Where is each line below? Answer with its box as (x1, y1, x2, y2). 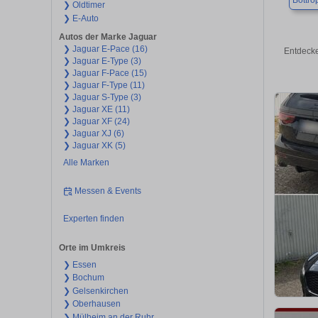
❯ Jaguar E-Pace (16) (62, 44, 148, 55)
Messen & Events (75, 185, 142, 196)
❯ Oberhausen (62, 299, 121, 309)
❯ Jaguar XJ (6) (62, 128, 124, 139)
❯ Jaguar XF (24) (62, 116, 130, 127)
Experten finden (62, 214, 124, 224)
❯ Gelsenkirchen (62, 285, 128, 296)
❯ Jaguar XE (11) (62, 104, 130, 115)
